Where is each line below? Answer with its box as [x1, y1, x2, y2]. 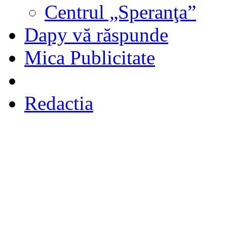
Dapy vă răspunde [24, 24, 168, 46]
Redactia [24, 92, 93, 114]
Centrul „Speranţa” [45, 1, 196, 23]
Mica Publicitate [24, 47, 155, 68]
